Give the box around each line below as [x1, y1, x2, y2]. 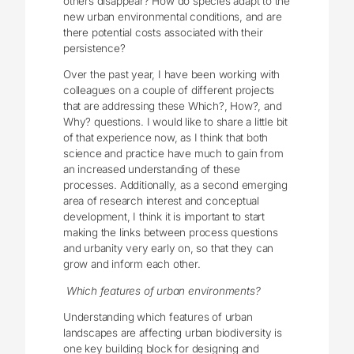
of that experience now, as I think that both [63, 131, 269, 145]
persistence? [63, 41, 126, 55]
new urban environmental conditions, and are [63, 9, 282, 23]
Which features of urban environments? [63, 284, 261, 297]
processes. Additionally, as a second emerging [63, 179, 288, 192]
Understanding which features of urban [63, 311, 253, 324]
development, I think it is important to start [63, 210, 265, 224]
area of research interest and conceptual [63, 194, 260, 208]
